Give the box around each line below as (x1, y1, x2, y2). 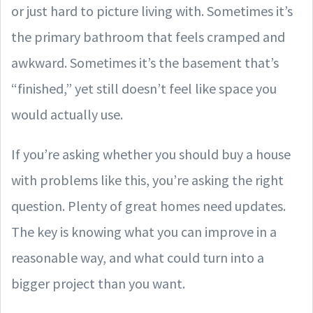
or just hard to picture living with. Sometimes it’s (11, 1, 293, 20)
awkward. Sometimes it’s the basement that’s (11, 53, 279, 71)
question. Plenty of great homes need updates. (11, 196, 286, 214)
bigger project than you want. (11, 274, 185, 292)
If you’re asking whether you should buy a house (11, 145, 291, 163)
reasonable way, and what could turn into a (11, 248, 264, 266)
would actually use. (11, 105, 123, 123)
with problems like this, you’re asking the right (11, 170, 284, 189)
